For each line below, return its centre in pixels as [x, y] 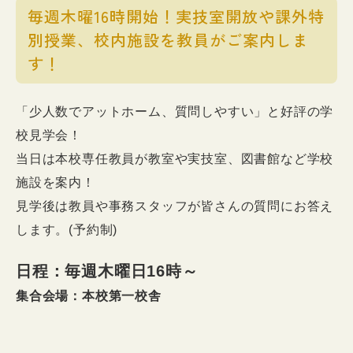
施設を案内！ [56, 182]
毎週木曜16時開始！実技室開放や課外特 [176, 16]
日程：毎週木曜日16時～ [107, 271]
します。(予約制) [67, 230]
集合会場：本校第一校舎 [89, 296]
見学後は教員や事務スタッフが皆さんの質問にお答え [175, 206]
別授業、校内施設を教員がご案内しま [168, 40]
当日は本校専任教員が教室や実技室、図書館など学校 [175, 159]
